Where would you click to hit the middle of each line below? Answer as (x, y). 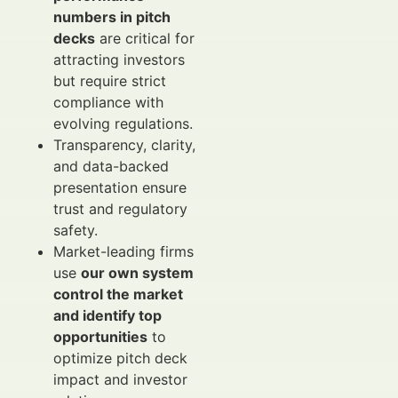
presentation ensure (120, 187)
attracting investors (119, 60)
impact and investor (120, 379)
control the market (118, 294)
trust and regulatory (120, 209)
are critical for (145, 38)
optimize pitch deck (120, 358)
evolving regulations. (123, 123)
